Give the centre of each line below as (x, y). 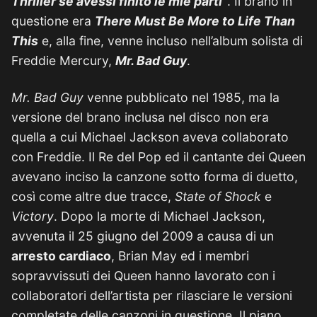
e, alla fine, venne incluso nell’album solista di (171, 41)
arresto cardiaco (61, 256)
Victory (33, 216)
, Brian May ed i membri (180, 256)
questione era (53, 21)
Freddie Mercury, (63, 60)
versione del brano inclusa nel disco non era (140, 117)
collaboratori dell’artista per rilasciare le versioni (152, 295)
